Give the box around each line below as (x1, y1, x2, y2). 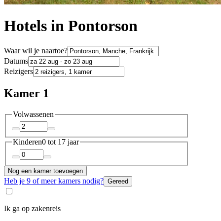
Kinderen (13, 138, 42, 147)
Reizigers (4, 67, 33, 75)
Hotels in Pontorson (4, 17, 138, 35)
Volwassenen (13, 110, 54, 118)
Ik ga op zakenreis (4, 204, 61, 213)
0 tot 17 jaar (42, 138, 79, 147)
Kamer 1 (4, 86, 49, 100)
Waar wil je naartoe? (4, 46, 68, 55)
